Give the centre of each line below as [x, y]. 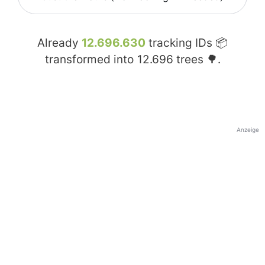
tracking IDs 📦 [187, 43]
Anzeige [248, 130]
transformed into [91, 60]
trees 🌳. [197, 60]
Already [59, 43]
